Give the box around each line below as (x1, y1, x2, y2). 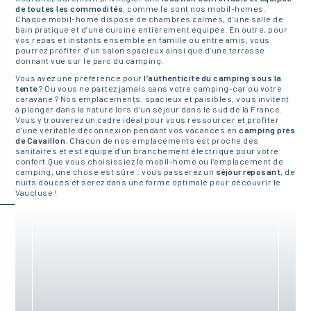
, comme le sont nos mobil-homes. (123, 3, 267, 13)
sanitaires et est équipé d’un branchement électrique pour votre (15, 145, 279, 155)
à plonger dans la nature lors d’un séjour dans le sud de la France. (15, 103, 283, 114)
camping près (239, 124, 296, 135)
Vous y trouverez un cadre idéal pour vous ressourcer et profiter (15, 114, 280, 124)
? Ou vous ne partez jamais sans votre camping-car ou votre (37, 83, 283, 93)
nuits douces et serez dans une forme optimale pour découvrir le (15, 176, 281, 187)
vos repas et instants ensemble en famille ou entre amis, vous (15, 34, 270, 44)
